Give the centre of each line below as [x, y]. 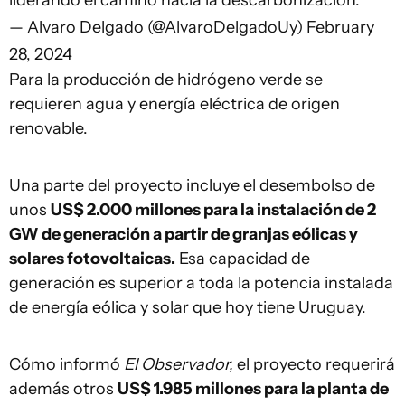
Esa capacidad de [243, 259]
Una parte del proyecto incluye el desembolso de [192, 185]
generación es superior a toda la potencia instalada [201, 283]
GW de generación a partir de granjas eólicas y [184, 234]
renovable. [48, 128]
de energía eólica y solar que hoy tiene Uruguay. [188, 307]
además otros [63, 389]
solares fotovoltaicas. [92, 259]
